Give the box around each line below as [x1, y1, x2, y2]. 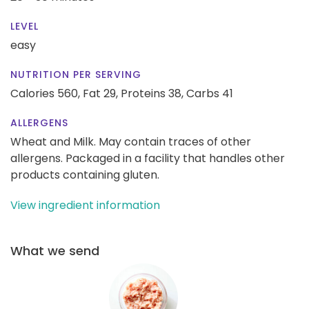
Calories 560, [10, 85, 83, 101]
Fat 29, [83, 85, 118, 101]
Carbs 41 [186, 85, 233, 101]
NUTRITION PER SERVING [10, 67, 141, 81]
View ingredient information [10, 197, 160, 213]
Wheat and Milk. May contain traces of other [10, 133, 251, 150]
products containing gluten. [10, 166, 159, 183]
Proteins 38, [121, 85, 183, 101]
